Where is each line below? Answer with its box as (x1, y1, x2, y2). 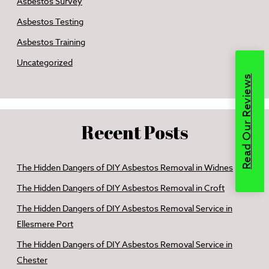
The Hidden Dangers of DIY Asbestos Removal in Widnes (17, 162, 233, 173)
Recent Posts (81, 120, 188, 145)
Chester (17, 255, 47, 265)
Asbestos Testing (17, 16, 83, 27)
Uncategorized (17, 57, 73, 68)
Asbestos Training (17, 37, 85, 47)
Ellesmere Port (17, 219, 73, 229)
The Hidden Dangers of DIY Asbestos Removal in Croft (17, 183, 225, 193)
